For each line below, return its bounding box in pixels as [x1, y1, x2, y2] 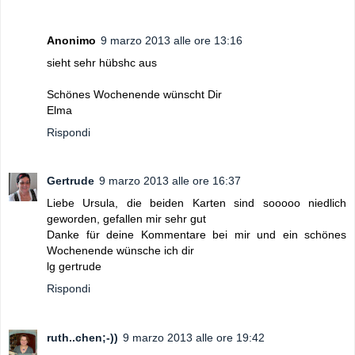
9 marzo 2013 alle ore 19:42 [123, 331, 265, 345]
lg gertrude [47, 260, 101, 273]
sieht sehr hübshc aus [47, 55, 157, 69]
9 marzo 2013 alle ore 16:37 [99, 174, 241, 188]
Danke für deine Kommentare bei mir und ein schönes [47, 228, 346, 242]
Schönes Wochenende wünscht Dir [47, 87, 222, 101]
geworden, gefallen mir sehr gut [47, 212, 206, 226]
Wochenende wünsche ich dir [47, 244, 194, 258]
